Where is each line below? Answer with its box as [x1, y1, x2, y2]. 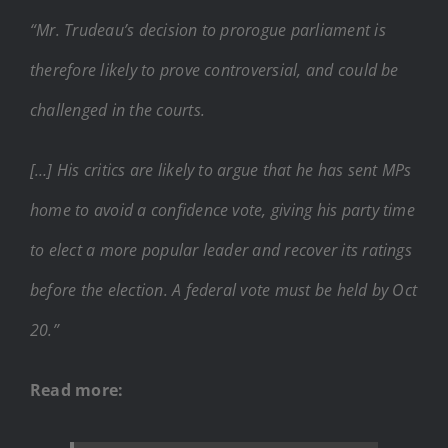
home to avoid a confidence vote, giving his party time [30, 198, 415, 221]
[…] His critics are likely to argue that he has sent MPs [30, 158, 412, 181]
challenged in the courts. [30, 98, 205, 121]
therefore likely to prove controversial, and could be [30, 58, 399, 81]
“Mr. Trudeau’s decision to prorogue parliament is [30, 18, 386, 41]
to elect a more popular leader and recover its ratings [30, 238, 412, 261]
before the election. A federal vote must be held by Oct [30, 278, 418, 301]
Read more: [30, 378, 124, 401]
